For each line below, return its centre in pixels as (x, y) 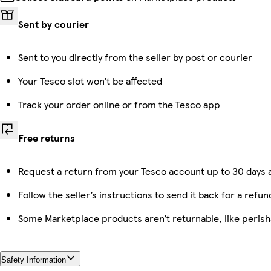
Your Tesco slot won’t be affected (90, 80)
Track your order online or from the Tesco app (119, 104)
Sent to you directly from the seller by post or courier (135, 57)
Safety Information (34, 260)
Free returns (47, 137)
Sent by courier (54, 24)
